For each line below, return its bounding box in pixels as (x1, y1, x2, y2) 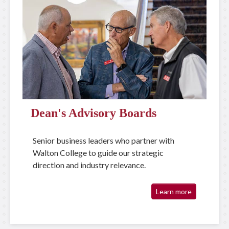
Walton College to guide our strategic (33, 148, 164, 157)
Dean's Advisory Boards (31, 106, 156, 120)
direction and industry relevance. (33, 160, 146, 170)
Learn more (156, 187, 192, 196)
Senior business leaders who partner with (33, 135, 174, 145)
